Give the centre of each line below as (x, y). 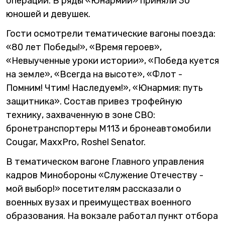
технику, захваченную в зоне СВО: (81, 115)
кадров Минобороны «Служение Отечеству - (105, 175)
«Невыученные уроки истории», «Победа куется (113, 61)
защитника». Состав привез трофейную (94, 101)
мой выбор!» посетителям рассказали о (94, 189)
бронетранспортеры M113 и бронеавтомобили (108, 129)
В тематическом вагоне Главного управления (105, 162)
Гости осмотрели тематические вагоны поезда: (111, 34)
